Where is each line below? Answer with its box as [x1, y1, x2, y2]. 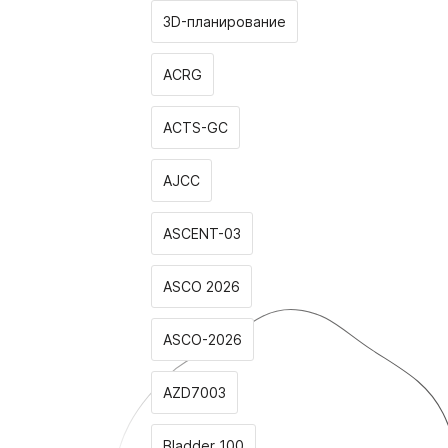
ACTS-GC [163, 119, 228, 136]
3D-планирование [163, 13, 286, 30]
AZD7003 [163, 384, 226, 401]
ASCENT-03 [163, 225, 241, 242]
